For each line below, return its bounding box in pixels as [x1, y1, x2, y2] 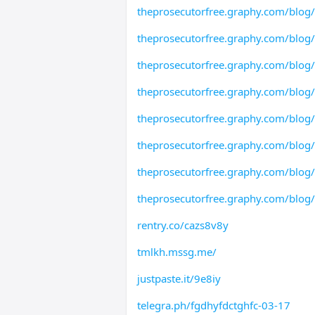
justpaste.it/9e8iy [136, 271, 221, 285]
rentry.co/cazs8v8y [136, 218, 229, 232]
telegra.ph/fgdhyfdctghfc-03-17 [136, 298, 290, 312]
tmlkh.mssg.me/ [136, 245, 217, 259]
